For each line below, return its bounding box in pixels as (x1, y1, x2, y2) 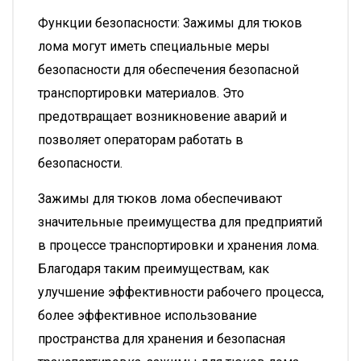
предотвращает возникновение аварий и (38, 109, 287, 124)
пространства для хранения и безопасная (38, 331, 285, 346)
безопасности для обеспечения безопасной (38, 62, 299, 77)
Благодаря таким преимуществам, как (38, 261, 269, 276)
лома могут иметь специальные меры (38, 39, 270, 54)
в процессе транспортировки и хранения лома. (38, 238, 319, 253)
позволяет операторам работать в (38, 132, 243, 147)
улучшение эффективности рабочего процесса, (38, 284, 324, 300)
